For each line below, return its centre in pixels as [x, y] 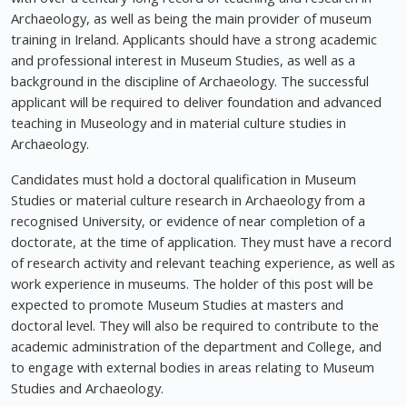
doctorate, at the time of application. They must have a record [201, 242]
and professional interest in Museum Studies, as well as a [183, 60]
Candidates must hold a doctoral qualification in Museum [184, 179]
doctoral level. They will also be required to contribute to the [195, 326]
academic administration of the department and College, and [196, 347]
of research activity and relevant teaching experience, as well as [203, 263]
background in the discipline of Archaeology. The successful [190, 81]
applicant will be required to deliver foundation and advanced [196, 102]
